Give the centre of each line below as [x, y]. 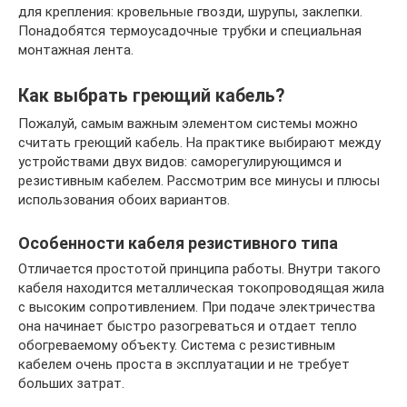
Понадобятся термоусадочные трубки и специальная [190, 30]
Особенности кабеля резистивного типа [178, 243]
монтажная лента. [76, 50]
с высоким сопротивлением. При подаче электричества [197, 307]
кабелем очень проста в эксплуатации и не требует [184, 364]
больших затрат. [71, 383]
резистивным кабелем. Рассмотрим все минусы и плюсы [199, 180]
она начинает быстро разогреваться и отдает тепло [188, 326]
